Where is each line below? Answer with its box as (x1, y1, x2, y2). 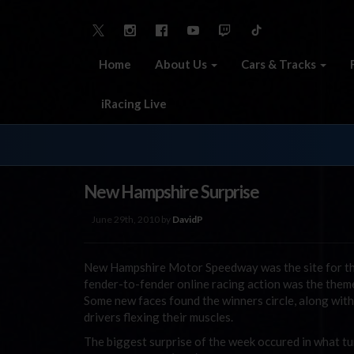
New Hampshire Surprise (84, 181, 259, 202)
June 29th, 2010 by (92, 213, 172, 225)
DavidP (172, 213, 203, 225)
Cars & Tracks (241, 56, 318, 71)
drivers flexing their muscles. (84, 309, 233, 324)
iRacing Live (99, 96, 167, 111)
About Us (155, 56, 209, 71)
